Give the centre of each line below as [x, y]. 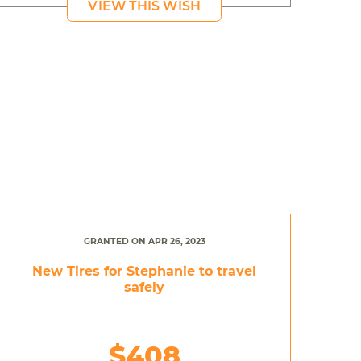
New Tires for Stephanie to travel [145, 271]
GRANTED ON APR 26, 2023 [144, 241]
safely [145, 287]
